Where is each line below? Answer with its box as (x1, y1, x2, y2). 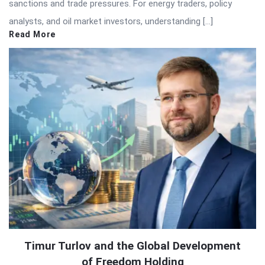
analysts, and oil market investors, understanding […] (9, 16, 213, 27)
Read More (9, 30, 56, 40)
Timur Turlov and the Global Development (24, 239, 241, 253)
